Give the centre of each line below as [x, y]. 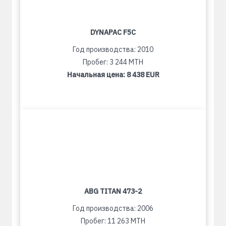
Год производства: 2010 [113, 49]
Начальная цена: [97, 75]
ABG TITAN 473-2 [113, 191]
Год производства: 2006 [113, 208]
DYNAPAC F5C [113, 32]
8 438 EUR [143, 75]
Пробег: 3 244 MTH [113, 62]
